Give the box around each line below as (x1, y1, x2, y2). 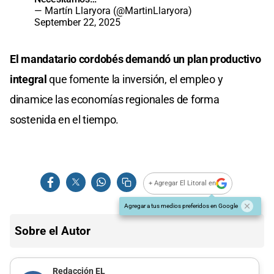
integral (10, 72, 50, 86)
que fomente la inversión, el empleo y (49, 72, 223, 86)
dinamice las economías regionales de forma (10, 92, 220, 106)
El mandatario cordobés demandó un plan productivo (10, 52, 261, 65)
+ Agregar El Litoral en (149, 179, 217, 188)
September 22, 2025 (34, 16, 120, 28)
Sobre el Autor (15, 223, 91, 238)
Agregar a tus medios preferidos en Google (124, 202, 238, 209)
